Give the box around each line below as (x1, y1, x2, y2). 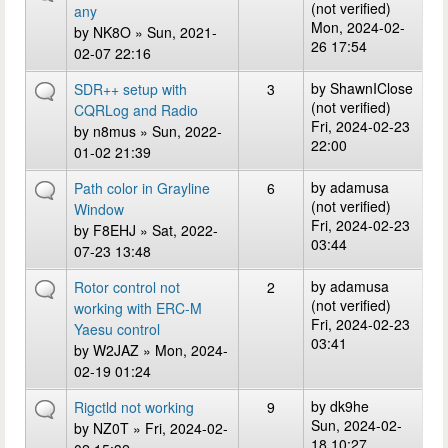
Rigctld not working (74, 397, 194, 417)
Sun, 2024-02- (311, 415, 402, 435)
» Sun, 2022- (136, 121, 222, 141)
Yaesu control (74, 319, 160, 339)
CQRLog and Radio (74, 100, 198, 120)
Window (74, 199, 124, 219)
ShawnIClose (330, 78, 413, 98)
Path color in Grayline (74, 178, 210, 198)
